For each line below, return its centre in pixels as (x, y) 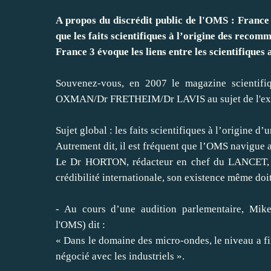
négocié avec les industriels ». (120, 256)
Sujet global (81, 130)
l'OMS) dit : (80, 224)
